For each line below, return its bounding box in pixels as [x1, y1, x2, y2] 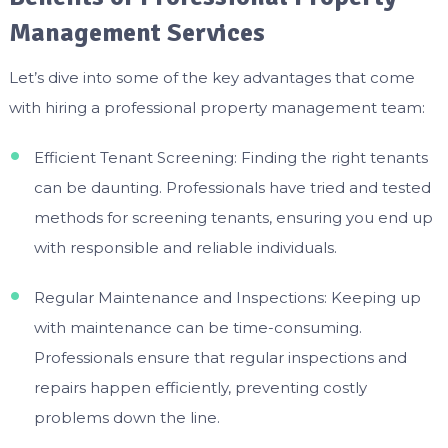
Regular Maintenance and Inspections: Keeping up [33, 287, 421, 307]
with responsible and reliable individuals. [33, 237, 337, 257]
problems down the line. [33, 407, 220, 427]
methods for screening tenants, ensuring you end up [33, 207, 433, 227]
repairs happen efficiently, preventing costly [33, 377, 367, 397]
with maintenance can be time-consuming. [33, 317, 362, 337]
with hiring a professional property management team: [8, 97, 425, 117]
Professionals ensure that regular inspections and [33, 347, 407, 367]
